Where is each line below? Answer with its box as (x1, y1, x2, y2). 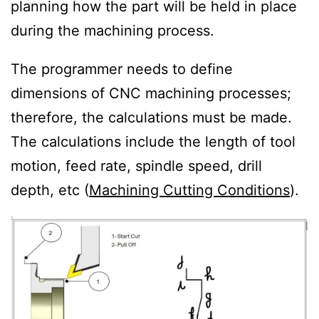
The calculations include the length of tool (11, 133, 296, 151)
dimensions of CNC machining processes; (11, 85, 291, 103)
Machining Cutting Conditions (89, 182, 290, 199)
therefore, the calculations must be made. (11, 109, 292, 127)
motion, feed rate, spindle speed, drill (11, 157, 262, 175)
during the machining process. (11, 22, 214, 40)
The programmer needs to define (11, 61, 233, 78)
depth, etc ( (11, 182, 89, 199)
